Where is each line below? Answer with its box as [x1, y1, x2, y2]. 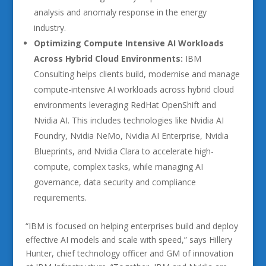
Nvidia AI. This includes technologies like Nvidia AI [33, 115, 224, 126]
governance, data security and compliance [33, 176, 196, 188]
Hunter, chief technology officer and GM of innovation [25, 248, 233, 259]
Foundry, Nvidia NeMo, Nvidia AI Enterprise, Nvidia [33, 130, 229, 141]
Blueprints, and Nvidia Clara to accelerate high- [33, 145, 214, 157]
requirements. [33, 192, 87, 203]
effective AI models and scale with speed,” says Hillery [25, 234, 232, 245]
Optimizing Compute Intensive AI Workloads [33, 37, 224, 49]
